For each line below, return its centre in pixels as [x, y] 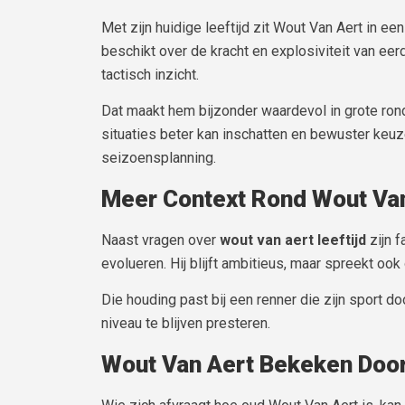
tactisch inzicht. [150, 74]
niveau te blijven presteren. [186, 324]
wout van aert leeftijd [293, 240]
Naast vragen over [160, 240]
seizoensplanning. [159, 158]
